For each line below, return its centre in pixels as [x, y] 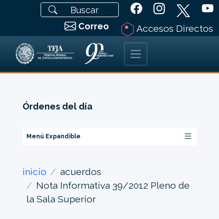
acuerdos [80, 171]
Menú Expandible [53, 136]
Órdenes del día [57, 107]
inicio [34, 171]
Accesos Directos [174, 28]
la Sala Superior [61, 199]
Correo [94, 26]
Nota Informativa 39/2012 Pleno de [113, 185]
